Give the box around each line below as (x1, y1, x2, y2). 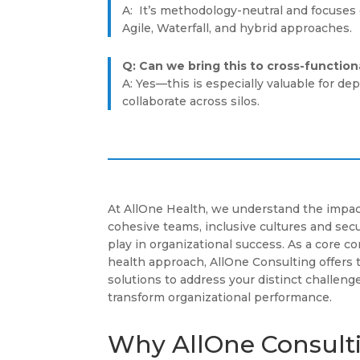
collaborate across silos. (121, 93, 260, 108)
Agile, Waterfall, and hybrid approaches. (121, 21, 355, 36)
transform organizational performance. (108, 290, 333, 305)
